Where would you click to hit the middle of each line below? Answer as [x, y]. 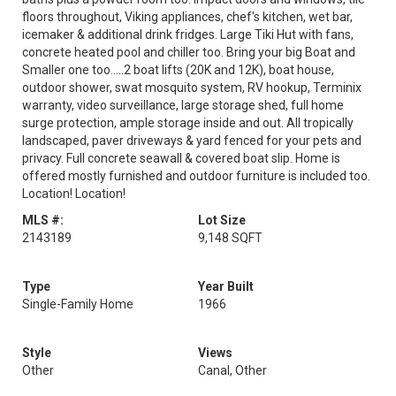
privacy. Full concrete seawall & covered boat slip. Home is [181, 158]
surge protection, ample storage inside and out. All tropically [188, 123]
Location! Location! [74, 194]
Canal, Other [232, 370]
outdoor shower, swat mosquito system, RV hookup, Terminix [192, 88]
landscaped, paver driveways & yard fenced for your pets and [192, 141]
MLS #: [43, 220]
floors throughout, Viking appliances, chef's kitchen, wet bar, [187, 17]
